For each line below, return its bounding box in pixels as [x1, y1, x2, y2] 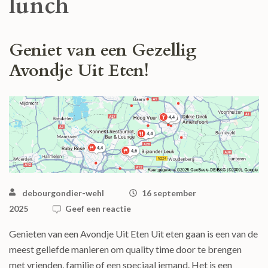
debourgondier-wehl [22, 188, 104, 199]
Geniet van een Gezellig [9, 38, 196, 62]
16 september [142, 188, 196, 199]
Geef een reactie [65, 203, 131, 214]
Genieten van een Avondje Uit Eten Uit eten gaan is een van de [9, 228, 258, 240]
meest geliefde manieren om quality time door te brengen [9, 243, 242, 255]
